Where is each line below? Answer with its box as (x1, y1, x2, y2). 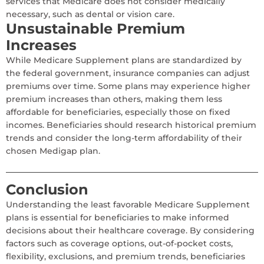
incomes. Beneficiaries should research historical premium (6, 119, 256, 130)
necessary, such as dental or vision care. (6, 8, 174, 19)
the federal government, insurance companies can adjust (6, 67, 250, 78)
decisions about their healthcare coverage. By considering (6, 225, 255, 236)
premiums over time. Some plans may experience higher (6, 80, 250, 91)
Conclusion (6, 180, 88, 198)
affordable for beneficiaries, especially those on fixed (6, 106, 230, 117)
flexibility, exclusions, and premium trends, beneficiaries (6, 250, 245, 262)
